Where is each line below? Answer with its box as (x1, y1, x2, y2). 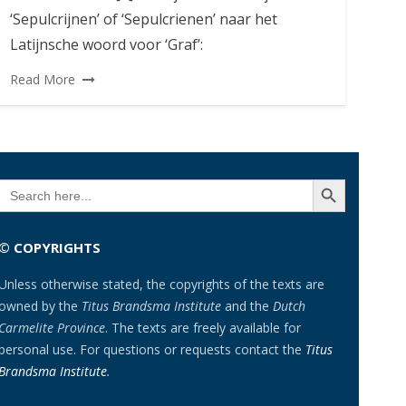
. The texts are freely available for (104, 319, 301, 337)
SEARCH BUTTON (311, 171, 365, 187)
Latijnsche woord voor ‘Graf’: (9, 34, 203, 54)
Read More (9, 71, 75, 88)
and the (224, 297, 273, 315)
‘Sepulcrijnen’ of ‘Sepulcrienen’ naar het (9, 9, 277, 29)
